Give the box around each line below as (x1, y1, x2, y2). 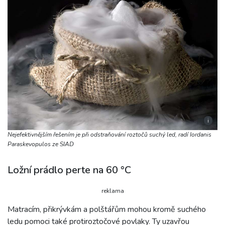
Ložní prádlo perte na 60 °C (8, 163, 131, 177)
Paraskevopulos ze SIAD (8, 140, 74, 148)
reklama (101, 186, 124, 195)
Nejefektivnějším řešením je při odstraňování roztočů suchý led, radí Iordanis (8, 130, 211, 139)
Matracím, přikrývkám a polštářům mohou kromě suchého (8, 203, 206, 215)
